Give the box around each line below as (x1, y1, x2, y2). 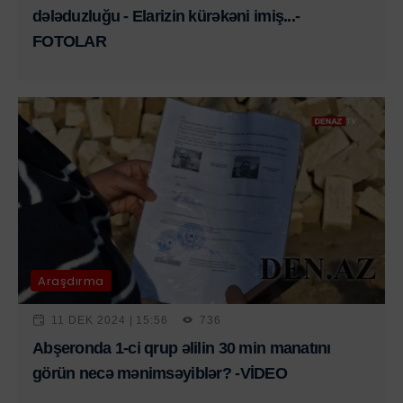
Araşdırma (38, 272, 104, 290)
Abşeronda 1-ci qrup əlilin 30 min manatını (32, 339, 331, 358)
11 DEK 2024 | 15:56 (51, 313, 169, 327)
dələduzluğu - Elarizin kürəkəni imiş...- (32, 6, 300, 25)
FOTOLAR (32, 31, 106, 50)
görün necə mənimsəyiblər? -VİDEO (32, 364, 287, 383)
